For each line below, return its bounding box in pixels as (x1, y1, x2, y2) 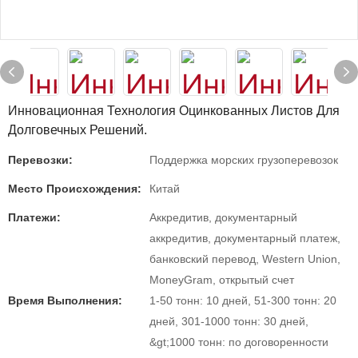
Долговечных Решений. (8, 123, 147, 137)
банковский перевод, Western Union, (149, 253, 340, 265)
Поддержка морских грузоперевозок (149, 153, 338, 166)
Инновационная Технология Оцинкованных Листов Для (8, 104, 340, 117)
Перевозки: (8, 153, 73, 166)
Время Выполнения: (8, 294, 122, 307)
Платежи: (8, 211, 61, 224)
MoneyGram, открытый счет (149, 273, 294, 286)
